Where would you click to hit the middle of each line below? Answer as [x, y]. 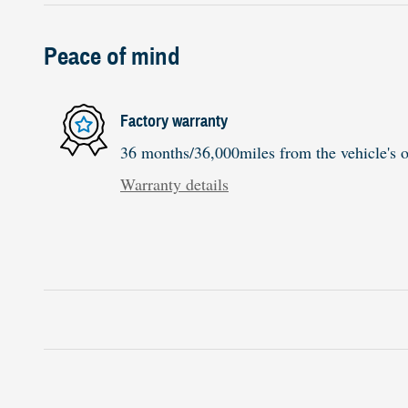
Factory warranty [174, 121]
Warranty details [174, 184]
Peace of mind [112, 57]
